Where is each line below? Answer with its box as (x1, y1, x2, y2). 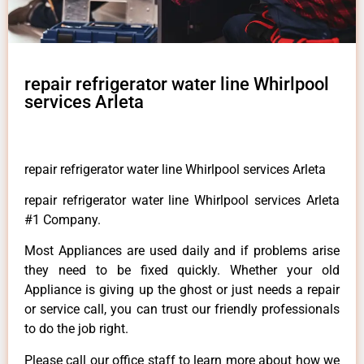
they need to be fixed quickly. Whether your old (24, 262, 340, 279)
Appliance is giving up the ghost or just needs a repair (24, 282, 340, 298)
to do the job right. (24, 321, 128, 337)
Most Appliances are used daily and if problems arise (24, 243, 340, 259)
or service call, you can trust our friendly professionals (24, 301, 340, 318)
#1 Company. (24, 212, 101, 228)
